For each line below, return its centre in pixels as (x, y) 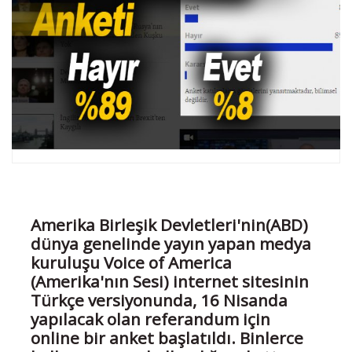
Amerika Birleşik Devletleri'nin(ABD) (169, 224)
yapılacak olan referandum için (150, 319)
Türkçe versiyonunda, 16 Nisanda (159, 300)
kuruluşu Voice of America (131, 262)
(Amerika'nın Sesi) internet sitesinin (170, 281)
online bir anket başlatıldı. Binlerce (167, 337)
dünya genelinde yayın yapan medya (171, 243)
